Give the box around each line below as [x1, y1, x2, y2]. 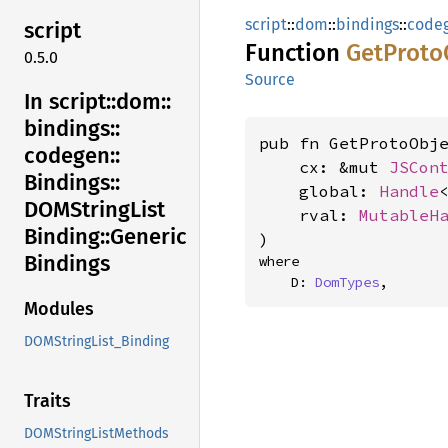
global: [259, 181, 379, 201]
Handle [379, 181, 439, 201]
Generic [110, 222, 187, 250]
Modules [24, 298, 94, 321]
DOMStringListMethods [24, 425, 169, 443]
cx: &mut [259, 157, 389, 177]
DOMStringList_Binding [24, 333, 169, 351]
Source [245, 70, 295, 89]
